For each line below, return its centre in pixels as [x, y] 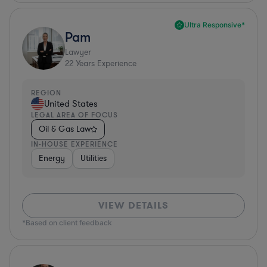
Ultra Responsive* [215, 24]
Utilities [94, 158]
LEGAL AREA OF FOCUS [74, 114]
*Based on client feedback [67, 222]
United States [71, 103]
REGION [46, 92]
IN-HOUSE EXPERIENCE [74, 144]
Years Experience [105, 63]
